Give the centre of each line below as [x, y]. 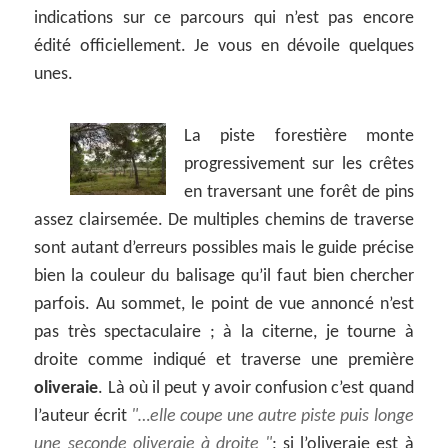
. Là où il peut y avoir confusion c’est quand [256, 389]
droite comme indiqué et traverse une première [224, 361]
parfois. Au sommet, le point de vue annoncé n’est [224, 305]
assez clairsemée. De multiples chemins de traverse [224, 221]
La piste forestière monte [299, 137]
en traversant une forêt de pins [299, 193]
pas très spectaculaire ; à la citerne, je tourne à [224, 333]
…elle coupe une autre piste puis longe [275, 417]
